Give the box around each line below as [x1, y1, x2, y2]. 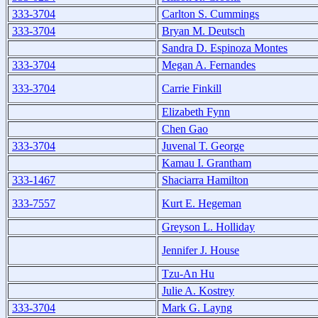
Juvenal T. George [162, 139, 244, 152]
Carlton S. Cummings [162, 7, 259, 20]
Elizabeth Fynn [162, 105, 230, 118]
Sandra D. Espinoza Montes [162, 41, 287, 54]
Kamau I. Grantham [162, 156, 251, 169]
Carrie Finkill [162, 82, 221, 94]
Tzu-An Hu [162, 267, 214, 280]
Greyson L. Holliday [162, 220, 255, 233]
